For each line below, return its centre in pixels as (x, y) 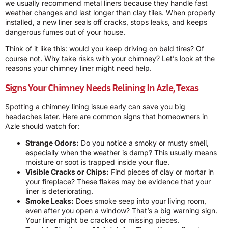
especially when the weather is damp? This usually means (121, 152)
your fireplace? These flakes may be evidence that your (118, 181)
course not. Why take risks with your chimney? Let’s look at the (110, 59)
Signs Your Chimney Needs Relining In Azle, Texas (102, 87)
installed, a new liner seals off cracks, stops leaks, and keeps (106, 22)
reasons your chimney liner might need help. (78, 68)
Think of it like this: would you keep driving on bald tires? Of (105, 49)
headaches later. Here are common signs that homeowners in (106, 116)
